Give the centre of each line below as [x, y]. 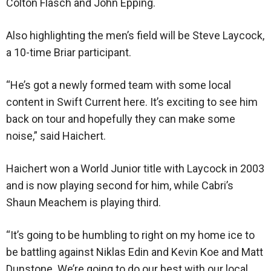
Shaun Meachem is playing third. [83, 203]
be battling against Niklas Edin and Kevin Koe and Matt [135, 252]
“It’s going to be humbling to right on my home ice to [130, 235]
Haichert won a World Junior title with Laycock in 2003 [135, 169]
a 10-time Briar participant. [69, 53]
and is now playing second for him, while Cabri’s [120, 186]
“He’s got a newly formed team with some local [119, 85]
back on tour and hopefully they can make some [121, 119]
